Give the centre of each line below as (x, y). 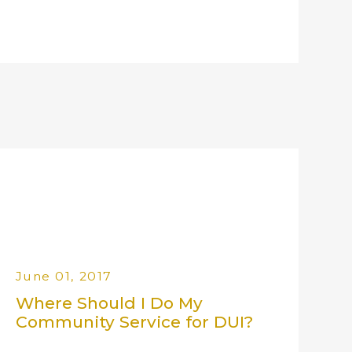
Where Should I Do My (109, 303)
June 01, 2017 (64, 277)
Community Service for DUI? (134, 322)
